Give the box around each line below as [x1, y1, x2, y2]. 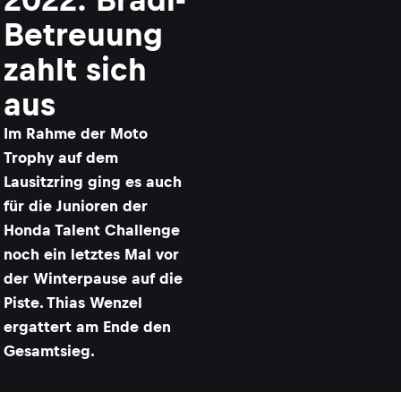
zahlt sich [4, 52, 147, 87]
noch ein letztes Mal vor [4, 245, 179, 263]
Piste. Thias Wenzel [4, 294, 142, 311]
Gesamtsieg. [4, 342, 95, 360]
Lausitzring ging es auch [4, 173, 182, 191]
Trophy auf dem [4, 149, 118, 166]
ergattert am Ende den [4, 318, 171, 336]
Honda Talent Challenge [4, 221, 180, 239]
